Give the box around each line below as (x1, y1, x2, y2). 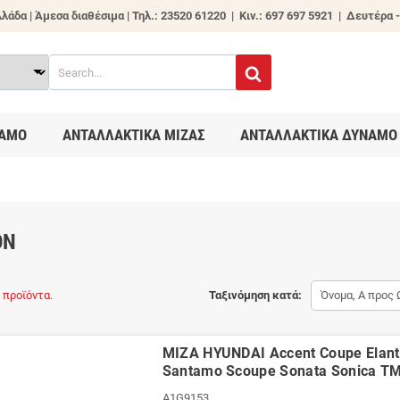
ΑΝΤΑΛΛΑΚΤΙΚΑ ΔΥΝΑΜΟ (239, 126, 397, 144)
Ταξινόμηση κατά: (208, 288, 302, 302)
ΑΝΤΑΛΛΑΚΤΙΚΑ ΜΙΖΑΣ (62, 126, 204, 144)
